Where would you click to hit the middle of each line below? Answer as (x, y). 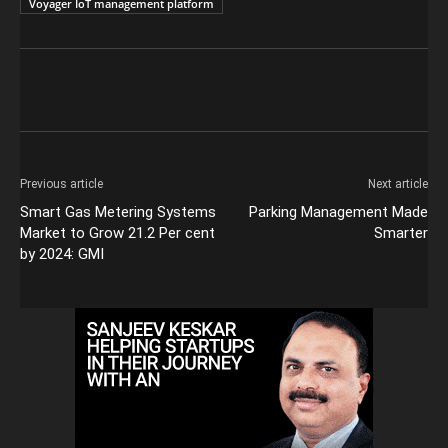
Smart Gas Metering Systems (118, 211)
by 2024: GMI (62, 253)
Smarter (401, 232)
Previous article (61, 183)
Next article (398, 183)
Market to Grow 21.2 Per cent (117, 232)
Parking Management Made (338, 211)
